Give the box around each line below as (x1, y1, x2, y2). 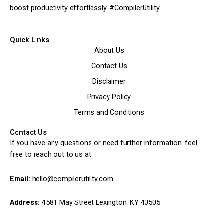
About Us (94, 46, 124, 55)
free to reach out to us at (10, 150, 91, 159)
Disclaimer (92, 77, 126, 86)
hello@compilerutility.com (32, 174, 113, 183)
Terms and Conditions (74, 108, 144, 117)
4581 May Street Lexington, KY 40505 (40, 198, 160, 207)
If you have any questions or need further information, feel (10, 138, 197, 147)
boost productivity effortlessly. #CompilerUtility (10, 3, 160, 12)
